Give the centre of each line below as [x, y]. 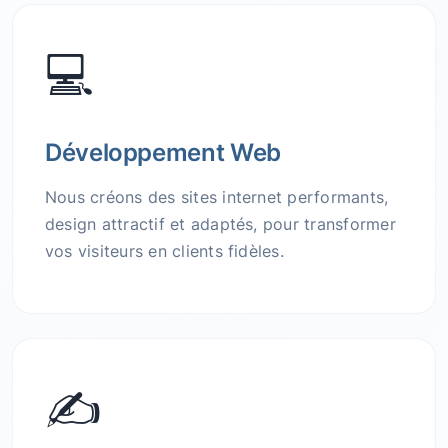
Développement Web [163, 153]
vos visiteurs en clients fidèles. [164, 251]
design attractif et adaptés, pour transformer [220, 224]
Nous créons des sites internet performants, [217, 197]
